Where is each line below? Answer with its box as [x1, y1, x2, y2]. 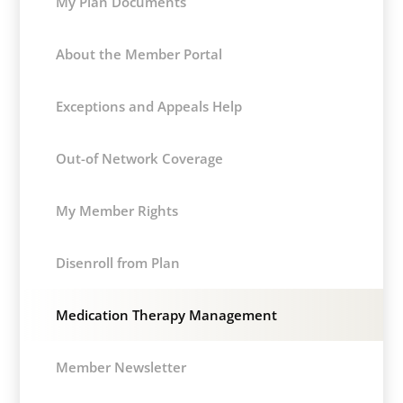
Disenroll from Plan [56, 254, 181, 272]
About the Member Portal [56, 45, 223, 63]
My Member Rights [56, 201, 179, 219]
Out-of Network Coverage [56, 149, 224, 167]
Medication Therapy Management [56, 306, 278, 324]
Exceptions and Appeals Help [56, 97, 243, 115]
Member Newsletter [56, 358, 187, 376]
